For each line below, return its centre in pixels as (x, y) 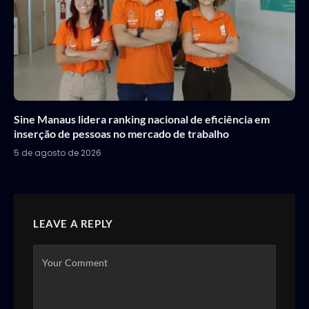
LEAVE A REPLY (73, 224)
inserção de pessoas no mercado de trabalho (121, 134)
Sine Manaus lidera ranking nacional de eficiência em (142, 119)
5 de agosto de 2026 (58, 153)
